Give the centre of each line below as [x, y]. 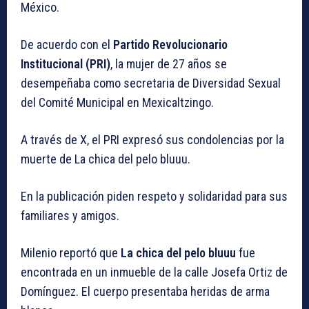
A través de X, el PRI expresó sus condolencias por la [152, 139]
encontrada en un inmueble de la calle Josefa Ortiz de [154, 272]
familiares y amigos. [70, 215]
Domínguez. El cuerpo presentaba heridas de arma [145, 291]
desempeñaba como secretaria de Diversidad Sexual [151, 83]
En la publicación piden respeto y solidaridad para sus [154, 196]
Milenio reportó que [71, 252]
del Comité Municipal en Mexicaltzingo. [117, 102]
